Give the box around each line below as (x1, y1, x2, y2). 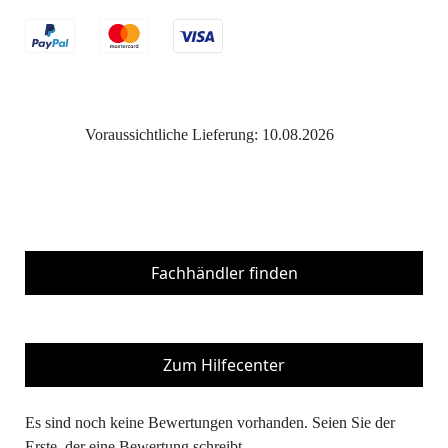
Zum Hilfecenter (163, 354, 285, 377)
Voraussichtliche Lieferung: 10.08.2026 (85, 125, 334, 143)
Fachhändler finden (150, 262, 298, 285)
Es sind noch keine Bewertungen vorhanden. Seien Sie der (25, 414, 395, 432)
